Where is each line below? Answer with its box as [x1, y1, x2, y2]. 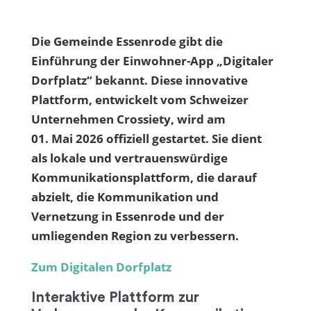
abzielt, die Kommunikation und [31, 189, 219, 205]
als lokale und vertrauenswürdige [31, 150, 228, 166]
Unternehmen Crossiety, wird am [31, 111, 226, 127]
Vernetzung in [31, 208, 115, 224]
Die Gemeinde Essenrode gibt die [31, 33, 223, 49]
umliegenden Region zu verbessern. [31, 228, 239, 244]
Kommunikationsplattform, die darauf [31, 169, 257, 185]
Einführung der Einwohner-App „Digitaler [31, 53, 274, 69]
